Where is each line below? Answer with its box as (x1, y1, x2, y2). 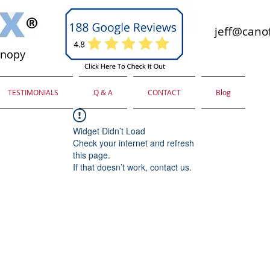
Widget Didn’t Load (73, 125, 145, 137)
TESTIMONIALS (8, 87, 58, 97)
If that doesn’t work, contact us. (73, 161, 192, 173)
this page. (73, 149, 110, 161)
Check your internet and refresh (73, 137, 194, 149)
